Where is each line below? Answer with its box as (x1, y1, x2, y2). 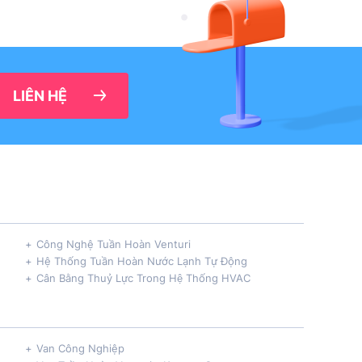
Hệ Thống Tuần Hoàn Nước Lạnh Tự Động (36, 254, 247, 267)
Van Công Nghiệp (36, 341, 124, 355)
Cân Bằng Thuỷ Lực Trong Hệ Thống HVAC (36, 271, 250, 284)
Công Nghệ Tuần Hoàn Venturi (36, 237, 191, 250)
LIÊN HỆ (13, 86, 67, 104)
